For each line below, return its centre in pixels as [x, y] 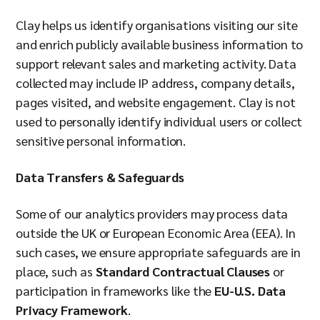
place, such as [56, 271]
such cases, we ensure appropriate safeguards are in [158, 252]
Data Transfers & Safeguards [100, 177]
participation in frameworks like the [115, 290]
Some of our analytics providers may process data [152, 213]
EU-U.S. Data [250, 290]
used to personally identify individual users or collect [159, 121]
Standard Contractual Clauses [183, 271]
